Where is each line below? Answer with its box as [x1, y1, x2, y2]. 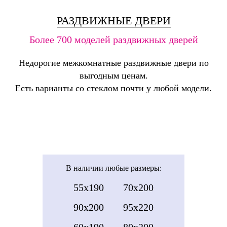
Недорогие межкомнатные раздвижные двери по [18, 58, 209, 68]
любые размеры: [105, 163, 162, 172]
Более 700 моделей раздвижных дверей [29, 34, 198, 46]
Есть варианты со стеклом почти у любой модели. [15, 83, 212, 94]
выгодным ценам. [79, 70, 148, 81]
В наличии [65, 163, 103, 172]
